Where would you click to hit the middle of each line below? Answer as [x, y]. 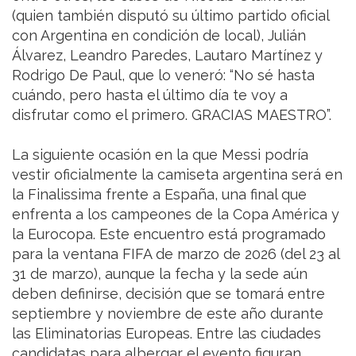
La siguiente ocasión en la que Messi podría [160, 155]
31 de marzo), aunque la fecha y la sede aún [160, 274]
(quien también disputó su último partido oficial [170, 16]
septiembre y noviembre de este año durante [168, 314]
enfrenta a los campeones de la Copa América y [176, 215]
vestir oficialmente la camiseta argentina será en [177, 175]
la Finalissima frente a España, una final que [159, 195]
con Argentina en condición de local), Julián [159, 36]
